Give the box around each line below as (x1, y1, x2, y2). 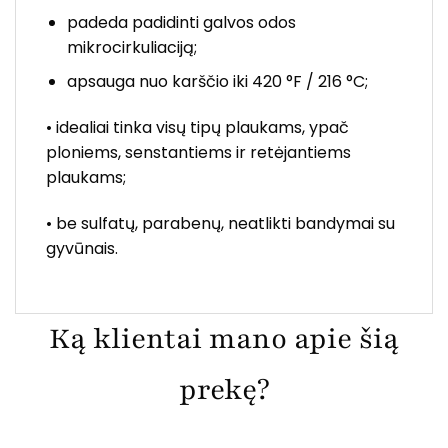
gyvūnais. (46, 236, 118, 260)
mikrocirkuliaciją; (66, 35, 197, 59)
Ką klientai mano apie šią (49, 319, 399, 358)
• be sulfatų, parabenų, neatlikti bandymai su (46, 211, 395, 235)
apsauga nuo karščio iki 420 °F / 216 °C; (66, 70, 368, 94)
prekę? (178, 370, 270, 409)
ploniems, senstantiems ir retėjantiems (46, 141, 351, 165)
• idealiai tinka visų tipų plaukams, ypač (46, 116, 349, 140)
